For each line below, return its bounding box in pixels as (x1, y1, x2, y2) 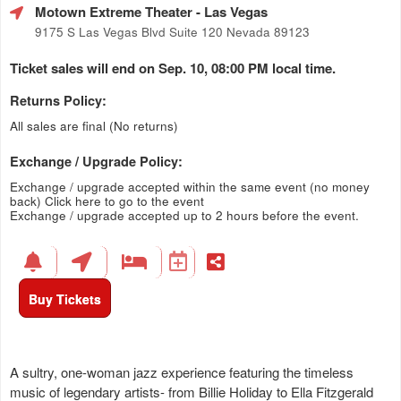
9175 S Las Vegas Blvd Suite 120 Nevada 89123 (35, 22, 310, 40)
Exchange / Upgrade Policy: (10, 151, 183, 170)
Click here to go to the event (45, 192, 204, 209)
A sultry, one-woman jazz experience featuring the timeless (10, 362, 354, 381)
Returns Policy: (10, 90, 107, 109)
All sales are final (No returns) (10, 116, 178, 134)
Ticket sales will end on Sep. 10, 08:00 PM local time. (10, 57, 336, 78)
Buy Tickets (29, 289, 101, 308)
